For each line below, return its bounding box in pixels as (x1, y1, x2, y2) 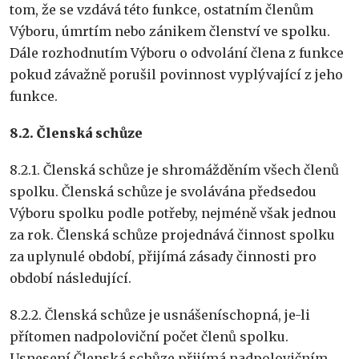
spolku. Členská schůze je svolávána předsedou (10, 184, 317, 200)
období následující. (10, 270, 131, 287)
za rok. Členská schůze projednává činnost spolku (10, 227, 335, 244)
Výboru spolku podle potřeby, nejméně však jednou (10, 205, 337, 222)
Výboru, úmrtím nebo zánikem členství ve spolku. (10, 22, 330, 39)
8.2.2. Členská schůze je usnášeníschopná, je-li (10, 307, 310, 324)
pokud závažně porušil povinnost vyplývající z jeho (10, 66, 343, 83)
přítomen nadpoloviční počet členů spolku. (10, 329, 288, 345)
